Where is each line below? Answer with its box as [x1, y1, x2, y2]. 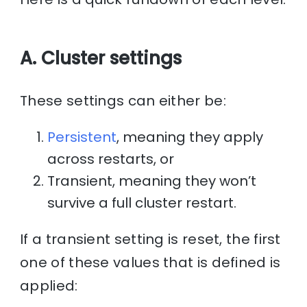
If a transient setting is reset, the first [20, 229, 281, 249]
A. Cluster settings [20, 45, 182, 71]
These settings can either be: [20, 90, 226, 110]
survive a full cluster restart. [47, 193, 237, 212]
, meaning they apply [116, 127, 264, 147]
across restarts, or [47, 149, 175, 169]
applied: [20, 275, 78, 295]
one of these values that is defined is [20, 252, 281, 272]
